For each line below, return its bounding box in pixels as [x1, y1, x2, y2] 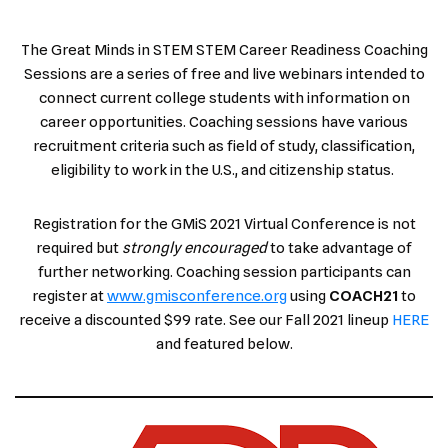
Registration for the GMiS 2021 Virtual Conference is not [32, 214, 416, 233]
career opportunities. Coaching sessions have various [40, 112, 408, 131]
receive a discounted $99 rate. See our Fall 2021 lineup [19, 310, 392, 329]
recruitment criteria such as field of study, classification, [33, 136, 415, 155]
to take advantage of [270, 238, 412, 257]
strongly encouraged [122, 238, 270, 257]
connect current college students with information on [38, 88, 410, 107]
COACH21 [329, 286, 398, 305]
